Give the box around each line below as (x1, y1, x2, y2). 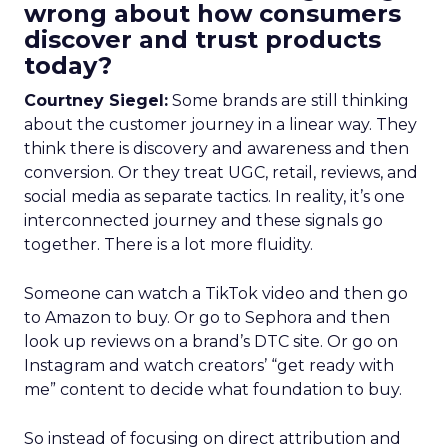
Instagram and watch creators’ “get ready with (24, 356, 394, 375)
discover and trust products (24, 25, 381, 54)
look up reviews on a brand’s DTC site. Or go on (24, 332, 398, 351)
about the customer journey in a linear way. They (24, 115, 417, 134)
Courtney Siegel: (24, 91, 168, 110)
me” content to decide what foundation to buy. (24, 380, 402, 399)
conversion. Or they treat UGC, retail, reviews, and (24, 163, 418, 182)
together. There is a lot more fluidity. (24, 235, 313, 254)
